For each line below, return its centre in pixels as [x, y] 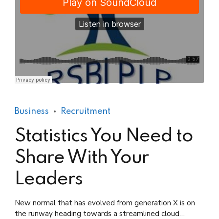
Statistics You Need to [104, 137]
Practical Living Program [55, 83]
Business [32, 111]
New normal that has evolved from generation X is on [105, 203]
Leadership [120, 83]
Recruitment [86, 111]
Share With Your [82, 158]
